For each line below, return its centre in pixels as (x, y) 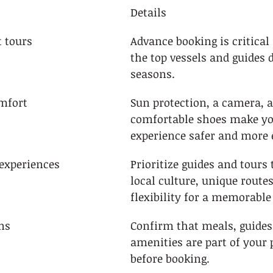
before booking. (170, 258)
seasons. (153, 74)
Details (148, 12)
